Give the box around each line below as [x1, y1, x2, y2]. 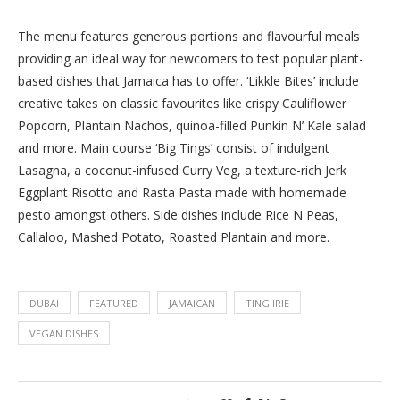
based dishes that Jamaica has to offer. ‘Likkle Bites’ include [18, 72, 359, 89]
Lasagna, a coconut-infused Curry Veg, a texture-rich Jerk [18, 162, 346, 179]
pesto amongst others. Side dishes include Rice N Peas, [18, 206, 338, 223]
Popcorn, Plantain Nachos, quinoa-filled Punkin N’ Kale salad [18, 117, 366, 134]
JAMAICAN [169, 296, 215, 310]
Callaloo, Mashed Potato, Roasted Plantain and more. [18, 229, 329, 246]
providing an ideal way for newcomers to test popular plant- [18, 50, 363, 67]
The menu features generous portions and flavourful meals [18, 28, 360, 45]
